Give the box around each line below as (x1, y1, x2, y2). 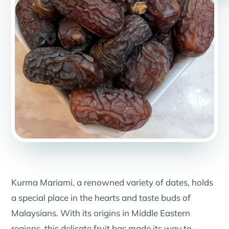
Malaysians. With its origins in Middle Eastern (11, 207, 191, 218)
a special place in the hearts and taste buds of (11, 192, 191, 203)
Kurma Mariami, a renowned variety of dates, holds (11, 176, 214, 188)
